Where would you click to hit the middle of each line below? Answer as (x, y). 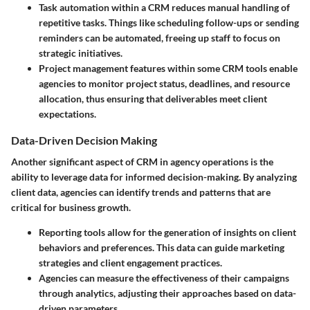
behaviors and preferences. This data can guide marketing (162, 248)
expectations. (67, 114)
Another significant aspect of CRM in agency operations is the (142, 162)
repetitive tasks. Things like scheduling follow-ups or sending (169, 23)
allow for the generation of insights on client (201, 232)
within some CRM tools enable (231, 69)
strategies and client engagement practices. (130, 263)
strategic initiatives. (81, 53)
